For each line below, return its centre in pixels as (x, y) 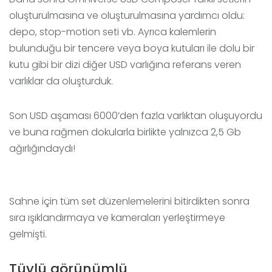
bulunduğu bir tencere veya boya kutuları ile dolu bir (132, 49)
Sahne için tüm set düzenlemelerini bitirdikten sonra (129, 202)
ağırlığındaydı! (42, 149)
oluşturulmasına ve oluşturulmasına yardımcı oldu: (127, 16)
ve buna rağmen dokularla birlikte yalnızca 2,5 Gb (125, 132)
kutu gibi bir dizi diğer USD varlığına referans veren (125, 65)
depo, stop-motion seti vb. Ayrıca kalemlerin (113, 32)
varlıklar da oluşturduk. (61, 81)
